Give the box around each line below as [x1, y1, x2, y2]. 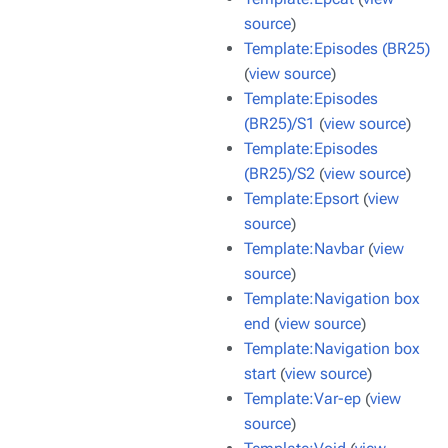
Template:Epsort [244, 189, 359, 208]
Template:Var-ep [244, 389, 361, 408]
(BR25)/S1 [244, 114, 315, 133]
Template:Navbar [244, 239, 364, 258]
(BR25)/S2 [244, 164, 315, 183]
